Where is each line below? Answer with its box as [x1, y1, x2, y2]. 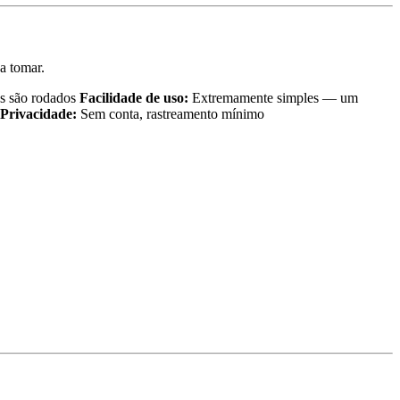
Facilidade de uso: [79, 90, 188, 106]
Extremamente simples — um [188, 90, 358, 106]
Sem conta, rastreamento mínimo [77, 106, 264, 122]
